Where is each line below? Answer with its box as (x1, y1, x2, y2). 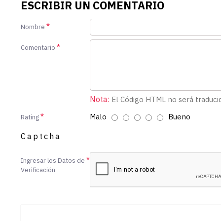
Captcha (21, 131, 61, 141)
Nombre (21, 22, 45, 31)
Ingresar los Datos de (21, 156, 85, 165)
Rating (21, 112, 39, 121)
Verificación (21, 165, 55, 174)
